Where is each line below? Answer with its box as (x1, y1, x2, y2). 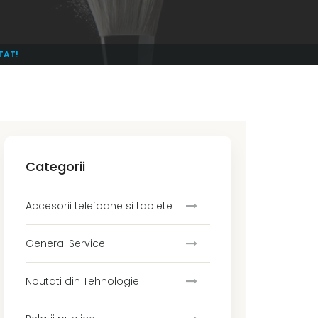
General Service (26, 236, 105, 251)
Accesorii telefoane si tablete (26, 199, 172, 213)
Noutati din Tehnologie (26, 274, 139, 288)
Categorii (26, 158, 85, 175)
